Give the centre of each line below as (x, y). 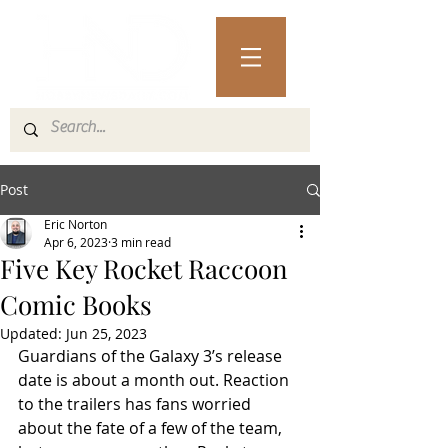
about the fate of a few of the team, (152, 428)
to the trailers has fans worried (136, 404)
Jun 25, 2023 (106, 333)
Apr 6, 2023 (76, 242)
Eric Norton (75, 224)
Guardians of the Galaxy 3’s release (152, 356)
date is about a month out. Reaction (155, 380)
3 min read (141, 242)
